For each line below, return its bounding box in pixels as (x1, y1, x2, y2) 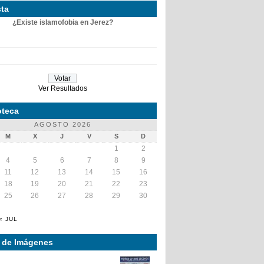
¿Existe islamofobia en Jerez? (12, 18, 113, 27)
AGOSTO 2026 (34, 120, 91, 128)
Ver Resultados (38, 84, 87, 93)
